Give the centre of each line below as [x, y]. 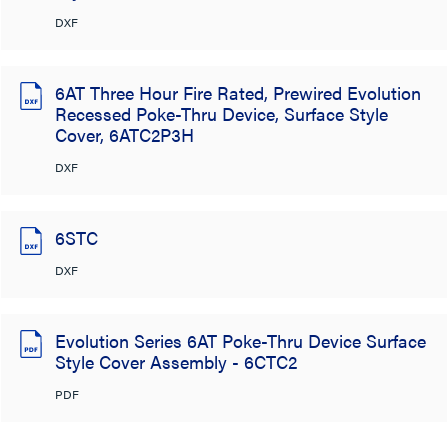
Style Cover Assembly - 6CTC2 [176, 361]
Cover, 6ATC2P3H [124, 134]
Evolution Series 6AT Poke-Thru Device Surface [240, 340]
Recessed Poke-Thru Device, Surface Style [221, 113]
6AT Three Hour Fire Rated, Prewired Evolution [238, 92]
